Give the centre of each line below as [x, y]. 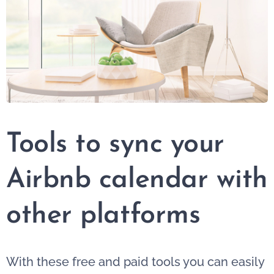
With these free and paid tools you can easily [135, 261]
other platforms [103, 215]
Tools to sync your [115, 144]
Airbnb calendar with [137, 180]
